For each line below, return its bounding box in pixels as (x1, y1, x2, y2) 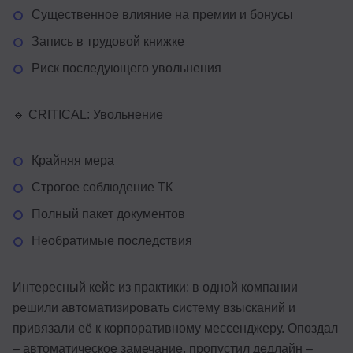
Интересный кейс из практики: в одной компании (13, 280, 298, 294)
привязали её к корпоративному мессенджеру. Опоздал (13, 321, 338, 335)
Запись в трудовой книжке (32, 34, 184, 48)
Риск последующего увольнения (32, 61, 221, 75)
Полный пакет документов (32, 206, 185, 221)
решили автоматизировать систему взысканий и (13, 300, 295, 314)
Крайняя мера (32, 153, 114, 167)
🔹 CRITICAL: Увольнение (13, 107, 163, 121)
